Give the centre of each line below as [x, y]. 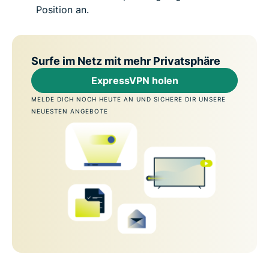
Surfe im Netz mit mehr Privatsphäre [126, 61]
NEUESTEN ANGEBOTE [70, 111]
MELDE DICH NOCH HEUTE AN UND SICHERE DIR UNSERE [128, 99]
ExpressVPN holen [134, 81]
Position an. [62, 10]
